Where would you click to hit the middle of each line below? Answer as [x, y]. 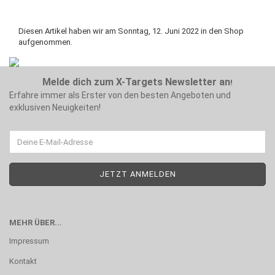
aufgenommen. [45, 42]
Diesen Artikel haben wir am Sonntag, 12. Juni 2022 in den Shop [131, 31]
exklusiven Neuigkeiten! [55, 107]
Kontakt [23, 261]
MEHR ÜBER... [36, 223]
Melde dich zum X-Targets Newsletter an [136, 82]
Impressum [29, 241]
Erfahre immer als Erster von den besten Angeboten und [120, 95]
